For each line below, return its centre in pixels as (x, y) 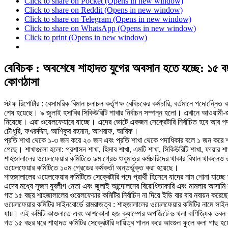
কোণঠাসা (22, 82)
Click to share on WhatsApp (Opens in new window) (110, 28)
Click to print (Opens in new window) (86, 38)
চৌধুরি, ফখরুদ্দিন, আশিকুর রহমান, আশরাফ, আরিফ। (71, 131)
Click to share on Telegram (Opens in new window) (108, 19)
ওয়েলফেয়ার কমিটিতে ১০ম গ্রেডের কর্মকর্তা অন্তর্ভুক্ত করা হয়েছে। (91, 167)
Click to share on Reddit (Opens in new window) (104, 10)
